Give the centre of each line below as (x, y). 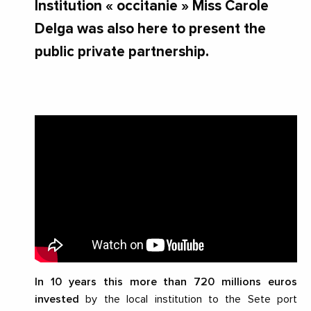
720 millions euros (245, 282)
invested (57, 300)
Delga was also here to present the (150, 28)
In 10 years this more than (111, 282)
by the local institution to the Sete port (188, 300)
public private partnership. (122, 51)
